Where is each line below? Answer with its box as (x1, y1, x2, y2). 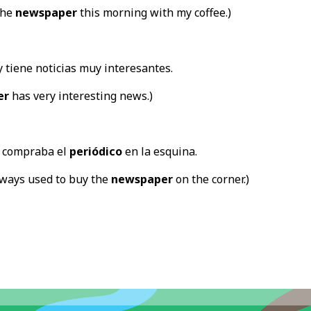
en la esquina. (121, 143, 197, 159)
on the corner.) (172, 171, 249, 187)
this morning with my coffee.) (76, 4, 231, 20)
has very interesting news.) (8, 87, 153, 103)
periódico (69, 143, 122, 159)
